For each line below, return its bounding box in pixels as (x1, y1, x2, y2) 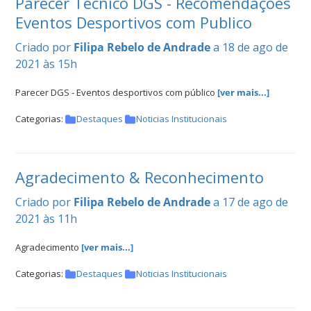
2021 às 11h (15, 210, 77, 226)
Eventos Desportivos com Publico (15, 11, 252, 33)
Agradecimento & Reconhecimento (15, 166, 264, 187)
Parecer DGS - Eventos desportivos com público (15, 85, 217, 99)
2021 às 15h (15, 56, 77, 72)
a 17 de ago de (213, 194, 288, 210)
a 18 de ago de (213, 39, 288, 55)
